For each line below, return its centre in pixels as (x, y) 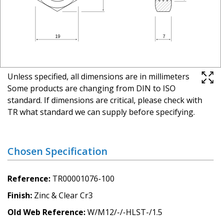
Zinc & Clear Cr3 (63, 195)
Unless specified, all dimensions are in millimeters (98, 76)
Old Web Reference (45, 212)
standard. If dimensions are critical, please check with (105, 100)
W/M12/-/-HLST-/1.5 (125, 212)
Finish (19, 195)
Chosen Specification (57, 151)
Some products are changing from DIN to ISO (92, 88)
